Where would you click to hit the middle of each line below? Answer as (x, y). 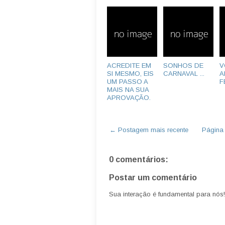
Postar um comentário (153, 177)
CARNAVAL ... (184, 73)
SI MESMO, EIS (130, 73)
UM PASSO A (127, 81)
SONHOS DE (183, 65)
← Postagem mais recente (149, 130)
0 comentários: (139, 159)
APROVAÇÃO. (129, 97)
